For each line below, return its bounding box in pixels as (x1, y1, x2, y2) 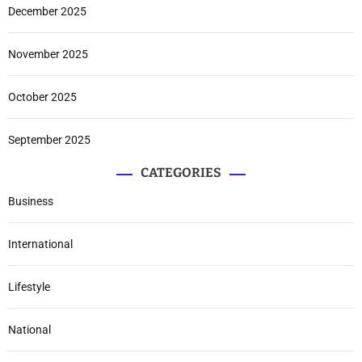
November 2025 (8, 47, 88, 61)
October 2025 (8, 90, 77, 103)
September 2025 (8, 133, 90, 146)
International (8, 237, 73, 250)
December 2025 (8, 4, 86, 18)
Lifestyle (8, 280, 50, 293)
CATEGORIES (141, 164, 221, 180)
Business (8, 194, 53, 208)
